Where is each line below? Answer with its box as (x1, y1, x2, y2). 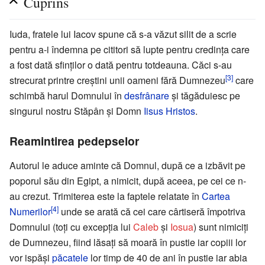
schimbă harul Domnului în (9, 88, 124, 102)
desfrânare (124, 88, 169, 102)
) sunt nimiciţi (193, 219, 248, 234)
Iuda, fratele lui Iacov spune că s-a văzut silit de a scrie (9, 27, 237, 41)
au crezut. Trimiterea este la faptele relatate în (9, 189, 202, 203)
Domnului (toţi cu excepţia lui (9, 219, 133, 234)
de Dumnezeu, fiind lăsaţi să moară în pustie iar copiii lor (9, 235, 246, 249)
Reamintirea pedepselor (9, 132, 139, 149)
